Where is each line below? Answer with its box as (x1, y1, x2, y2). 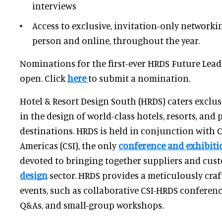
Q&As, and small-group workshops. (20, 199, 164, 211)
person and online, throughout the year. (32, 35, 200, 47)
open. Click (20, 72, 67, 84)
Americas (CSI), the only (20, 140, 118, 152)
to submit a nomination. (88, 72, 190, 84)
